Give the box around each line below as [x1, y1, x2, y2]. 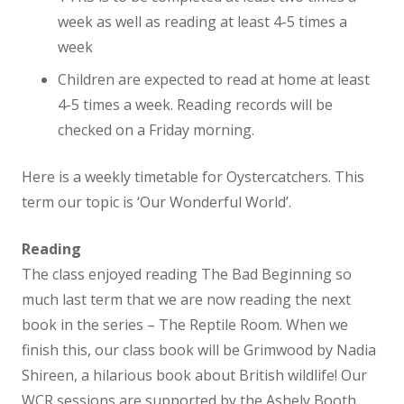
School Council [243, 195, 342, 215]
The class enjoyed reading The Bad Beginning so [22, 264, 352, 284]
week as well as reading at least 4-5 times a [58, 12, 347, 32]
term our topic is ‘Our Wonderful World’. [22, 192, 291, 212]
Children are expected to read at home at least [58, 69, 370, 89]
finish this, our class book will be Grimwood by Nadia [22, 340, 376, 360]
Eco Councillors [241, 90, 344, 110]
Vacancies [241, 299, 308, 319]
